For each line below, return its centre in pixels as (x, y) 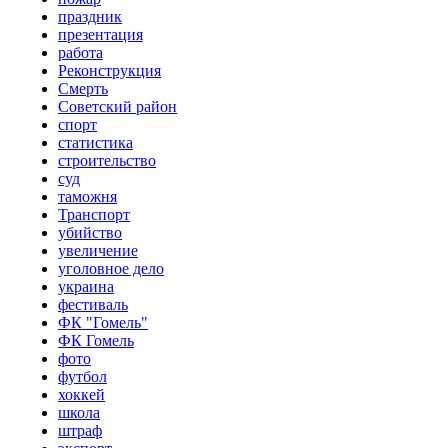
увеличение (98, 251)
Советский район (117, 107)
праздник (90, 17)
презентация (100, 35)
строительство (107, 161)
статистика (95, 143)
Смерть (83, 89)
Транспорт (94, 215)
